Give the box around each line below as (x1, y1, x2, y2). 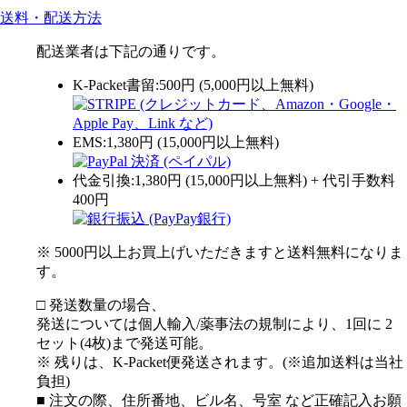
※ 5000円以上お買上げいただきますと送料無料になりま (36, 243, 403, 260)
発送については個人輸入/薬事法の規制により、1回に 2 (36, 315, 392, 332)
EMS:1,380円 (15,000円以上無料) (73, 134, 279, 150)
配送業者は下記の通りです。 (36, 43, 225, 59)
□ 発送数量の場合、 (36, 296, 165, 313)
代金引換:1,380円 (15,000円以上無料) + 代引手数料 (73, 172, 395, 188)
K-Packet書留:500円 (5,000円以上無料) (73, 76, 313, 93)
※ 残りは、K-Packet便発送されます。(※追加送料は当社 (36, 353, 403, 370)
